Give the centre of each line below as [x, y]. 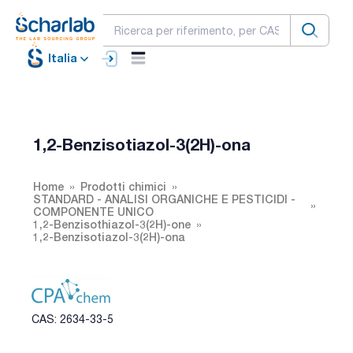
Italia [63, 58]
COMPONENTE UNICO [93, 211]
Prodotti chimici [123, 186]
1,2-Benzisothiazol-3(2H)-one [112, 224]
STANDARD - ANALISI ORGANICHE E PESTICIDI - [164, 199]
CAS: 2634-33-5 [72, 319]
